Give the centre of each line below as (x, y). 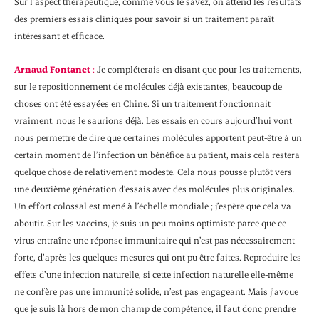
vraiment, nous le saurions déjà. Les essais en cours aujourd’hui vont (153, 120)
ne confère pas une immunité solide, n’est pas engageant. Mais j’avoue (156, 291)
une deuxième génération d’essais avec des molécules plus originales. (155, 188)
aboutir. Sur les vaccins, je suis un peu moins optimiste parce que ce (150, 223)
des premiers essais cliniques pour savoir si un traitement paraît (144, 19)
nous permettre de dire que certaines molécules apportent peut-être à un (158, 137)
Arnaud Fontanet (52, 69)
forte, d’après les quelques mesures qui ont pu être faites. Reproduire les (158, 257)
